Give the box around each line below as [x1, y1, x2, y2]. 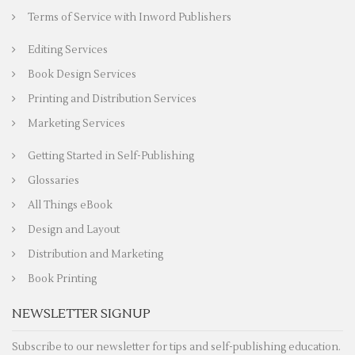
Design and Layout [28, 223, 120, 236]
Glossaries [28, 174, 79, 187]
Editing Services [28, 43, 108, 56]
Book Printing [28, 272, 97, 285]
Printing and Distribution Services [28, 92, 197, 105]
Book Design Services [28, 67, 136, 81]
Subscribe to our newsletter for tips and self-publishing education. [12, 340, 341, 353]
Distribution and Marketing [28, 247, 163, 261]
